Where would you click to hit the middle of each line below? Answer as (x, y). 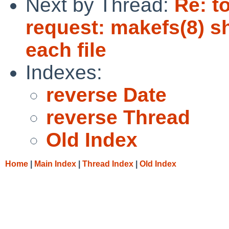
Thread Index (108, 164)
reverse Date (106, 95)
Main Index (55, 164)
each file (66, 50)
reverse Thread (118, 117)
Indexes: (64, 72)
